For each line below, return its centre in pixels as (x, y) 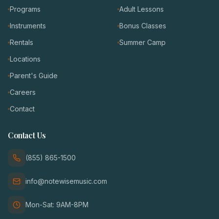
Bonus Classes (143, 26)
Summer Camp (142, 42)
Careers (23, 92)
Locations (25, 59)
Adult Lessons (142, 9)
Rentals (22, 42)
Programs (25, 9)
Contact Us (27, 135)
